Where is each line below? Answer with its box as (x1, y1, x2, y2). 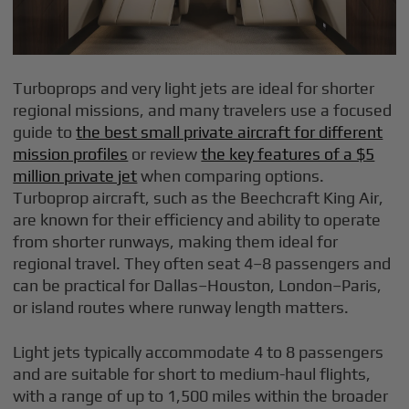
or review (128, 144, 202, 164)
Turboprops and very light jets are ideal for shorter (13, 79, 375, 99)
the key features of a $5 (201, 144, 375, 164)
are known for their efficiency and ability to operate (13, 210, 382, 230)
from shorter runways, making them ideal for (13, 232, 339, 252)
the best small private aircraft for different (76, 122, 383, 142)
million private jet (13, 166, 138, 186)
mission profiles (13, 144, 129, 164)
